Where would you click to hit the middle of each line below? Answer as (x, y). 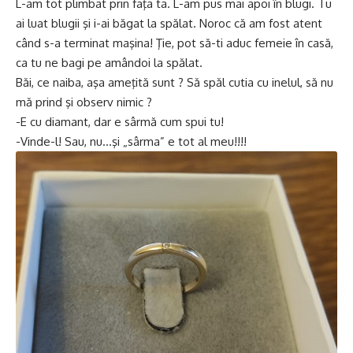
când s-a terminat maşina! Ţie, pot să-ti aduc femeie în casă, (175, 43)
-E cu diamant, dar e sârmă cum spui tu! (120, 121)
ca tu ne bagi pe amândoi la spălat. (109, 62)
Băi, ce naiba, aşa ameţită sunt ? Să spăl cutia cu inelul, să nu (175, 82)
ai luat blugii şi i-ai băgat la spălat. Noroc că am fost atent (169, 23)
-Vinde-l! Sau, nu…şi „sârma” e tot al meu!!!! (131, 141)
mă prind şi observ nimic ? (84, 102)
